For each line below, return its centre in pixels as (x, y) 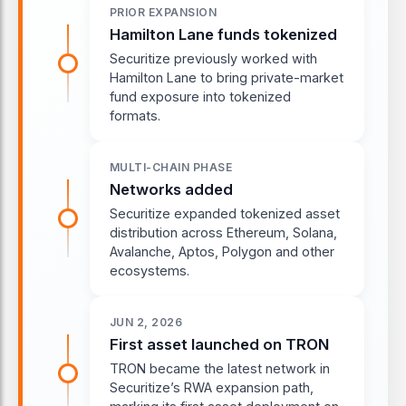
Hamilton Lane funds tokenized (223, 34)
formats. (135, 115)
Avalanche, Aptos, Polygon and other (222, 251)
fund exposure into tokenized (200, 96)
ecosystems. (150, 270)
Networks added (171, 189)
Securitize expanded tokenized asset (225, 213)
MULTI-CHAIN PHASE (171, 167)
